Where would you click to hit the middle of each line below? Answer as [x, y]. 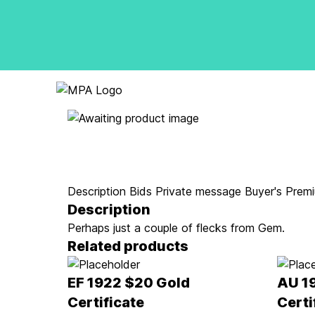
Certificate [106, 302]
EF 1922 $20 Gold [129, 283]
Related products [128, 246]
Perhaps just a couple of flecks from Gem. [176, 228]
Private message [198, 191]
